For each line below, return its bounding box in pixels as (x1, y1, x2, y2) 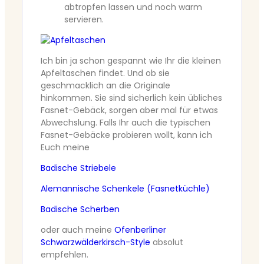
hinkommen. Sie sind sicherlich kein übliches (41, 92, 222, 104)
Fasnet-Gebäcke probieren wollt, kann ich (41, 129, 212, 141)
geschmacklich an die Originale (41, 80, 170, 92)
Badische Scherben (41, 203, 120, 216)
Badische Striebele (41, 162, 116, 174)
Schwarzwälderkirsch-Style (41, 236, 150, 249)
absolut (150, 236, 183, 249)
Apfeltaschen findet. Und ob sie (41, 67, 170, 80)
